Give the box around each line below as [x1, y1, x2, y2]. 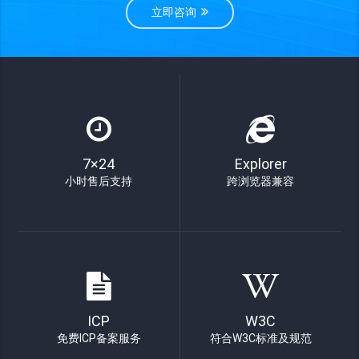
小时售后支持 [65, 175, 133, 188]
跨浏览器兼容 [227, 175, 295, 188]
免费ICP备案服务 [56, 332, 141, 345]
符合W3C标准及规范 [209, 332, 312, 345]
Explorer [234, 155, 287, 173]
